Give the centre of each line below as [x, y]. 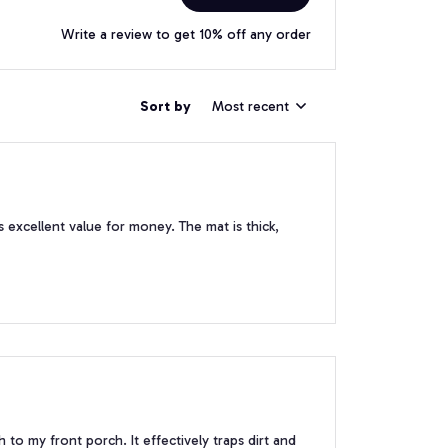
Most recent [250, 106]
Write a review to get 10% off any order [186, 35]
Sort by [165, 106]
